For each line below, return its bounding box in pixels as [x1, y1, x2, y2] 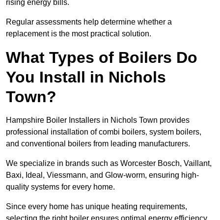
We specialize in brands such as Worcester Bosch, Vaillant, [6, 159, 212, 168]
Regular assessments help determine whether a [6, 18, 172, 27]
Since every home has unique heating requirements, [6, 202, 187, 211]
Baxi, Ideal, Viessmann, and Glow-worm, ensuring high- [6, 171, 199, 180]
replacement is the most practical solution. [6, 29, 151, 38]
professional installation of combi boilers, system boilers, [6, 128, 201, 137]
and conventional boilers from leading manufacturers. [6, 139, 192, 148]
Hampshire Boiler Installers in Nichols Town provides [6, 116, 190, 125]
